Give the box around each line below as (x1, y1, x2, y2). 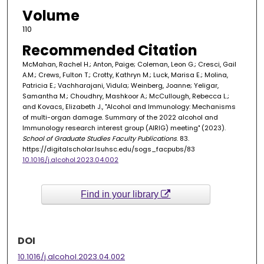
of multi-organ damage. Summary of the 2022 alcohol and (22, 113, 218, 123)
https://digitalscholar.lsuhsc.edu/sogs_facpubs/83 (22, 144, 195, 154)
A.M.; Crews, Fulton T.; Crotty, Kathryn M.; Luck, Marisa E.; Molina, (22, 70, 228, 80)
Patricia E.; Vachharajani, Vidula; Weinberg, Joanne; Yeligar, (22, 81, 219, 91)
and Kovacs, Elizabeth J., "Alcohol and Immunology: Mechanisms (22, 102, 236, 112)
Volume (22, 6, 80, 26)
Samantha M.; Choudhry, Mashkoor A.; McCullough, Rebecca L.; (22, 91, 229, 101)
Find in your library (81, 189, 161, 199)
